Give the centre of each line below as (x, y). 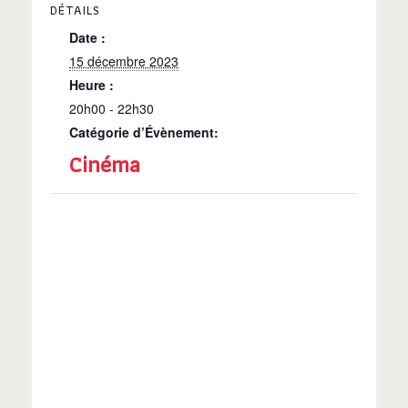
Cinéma (105, 164)
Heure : (92, 85)
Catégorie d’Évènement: (144, 133)
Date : (87, 38)
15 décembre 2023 (124, 61)
